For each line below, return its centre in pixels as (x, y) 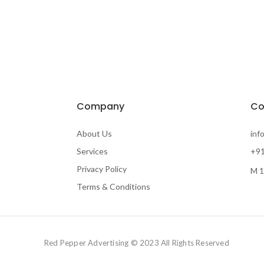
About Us (94, 134)
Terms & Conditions (113, 187)
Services (92, 151)
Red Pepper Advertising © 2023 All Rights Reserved (137, 243)
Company (100, 107)
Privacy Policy (102, 169)
